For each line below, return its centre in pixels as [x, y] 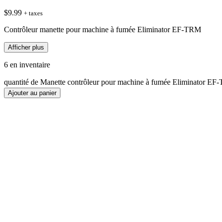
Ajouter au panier [32, 93]
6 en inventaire [27, 64]
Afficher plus [26, 47]
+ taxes [33, 13]
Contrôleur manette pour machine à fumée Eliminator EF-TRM [103, 29]
